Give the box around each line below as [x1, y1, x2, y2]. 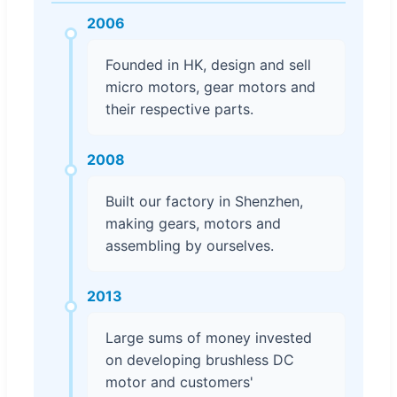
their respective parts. [105, 99, 253, 118]
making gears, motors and [105, 214, 281, 232]
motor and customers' [105, 372, 253, 391]
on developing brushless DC [105, 350, 294, 369]
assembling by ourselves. [105, 236, 274, 254]
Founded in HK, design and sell [105, 55, 311, 74]
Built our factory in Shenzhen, [105, 191, 303, 210]
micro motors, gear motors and [105, 77, 315, 96]
